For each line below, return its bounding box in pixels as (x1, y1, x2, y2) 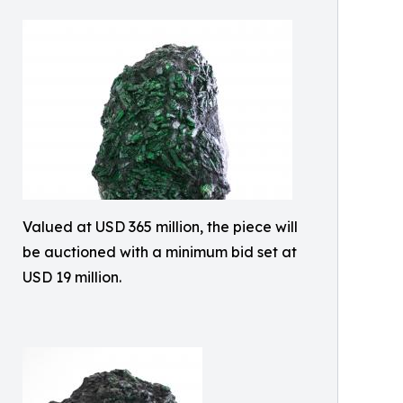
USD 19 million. (22, 267, 121, 286)
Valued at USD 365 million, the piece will (22, 217, 298, 236)
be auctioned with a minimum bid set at (22, 242, 297, 261)
